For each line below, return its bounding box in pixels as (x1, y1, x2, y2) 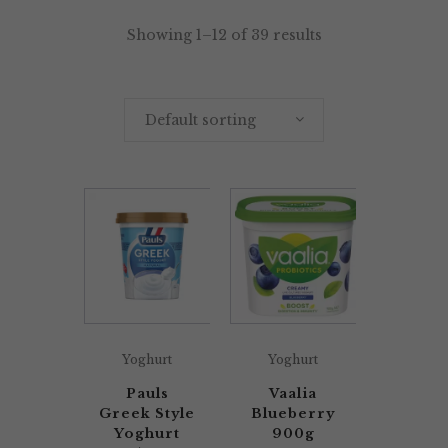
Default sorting (145, 111, 256, 129)
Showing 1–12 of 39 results (126, 26, 322, 44)
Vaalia (269, 385, 317, 402)
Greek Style (99, 405, 195, 422)
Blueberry (251, 405, 335, 422)
